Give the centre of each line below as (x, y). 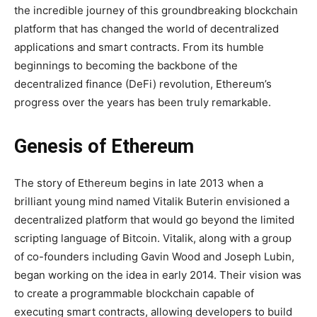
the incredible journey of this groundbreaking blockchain (156, 11)
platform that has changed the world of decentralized (146, 29)
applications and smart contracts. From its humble (139, 47)
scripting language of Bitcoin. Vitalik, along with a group (153, 238)
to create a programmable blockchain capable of (134, 294)
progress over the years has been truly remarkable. (143, 103)
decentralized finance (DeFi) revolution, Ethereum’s (143, 84)
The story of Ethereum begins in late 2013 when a (139, 183)
